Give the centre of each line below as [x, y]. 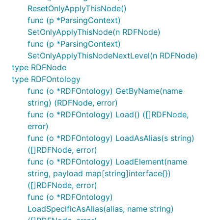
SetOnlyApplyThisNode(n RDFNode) [94, 32]
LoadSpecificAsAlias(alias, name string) [101, 209]
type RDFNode [39, 67]
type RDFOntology [46, 79]
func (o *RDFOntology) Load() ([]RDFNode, [108, 114]
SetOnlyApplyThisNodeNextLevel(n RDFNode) [113, 55]
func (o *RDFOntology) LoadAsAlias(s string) [111, 138]
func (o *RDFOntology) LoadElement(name [107, 162]
